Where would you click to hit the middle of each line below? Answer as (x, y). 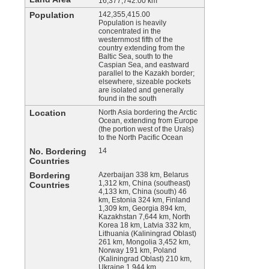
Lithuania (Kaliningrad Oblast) (147, 234)
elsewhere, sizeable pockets (145, 82)
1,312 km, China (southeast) (144, 183)
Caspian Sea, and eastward (144, 65)
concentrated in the (130, 31)
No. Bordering (58, 151)
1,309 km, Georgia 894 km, (142, 208)
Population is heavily (132, 23)
